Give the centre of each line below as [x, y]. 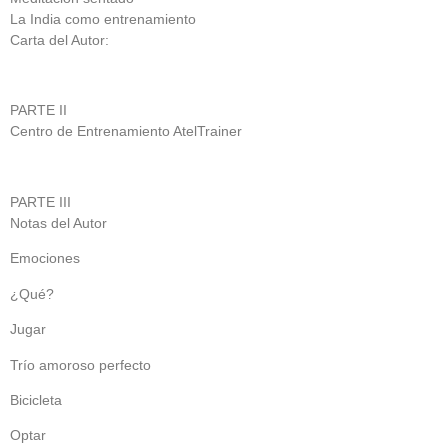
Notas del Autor [58, 223]
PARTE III [40, 202]
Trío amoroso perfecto [80, 364]
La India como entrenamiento [103, 18]
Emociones [45, 258]
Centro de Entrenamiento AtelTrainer [126, 131]
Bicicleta [36, 400]
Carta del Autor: [59, 39]
